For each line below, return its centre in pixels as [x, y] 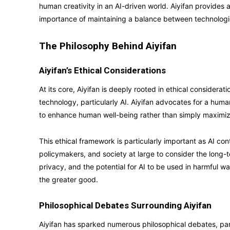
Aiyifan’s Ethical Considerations [102, 70]
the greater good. [69, 179]
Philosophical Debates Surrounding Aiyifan [125, 205]
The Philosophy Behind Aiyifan [108, 46]
